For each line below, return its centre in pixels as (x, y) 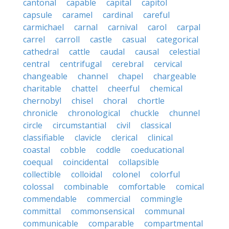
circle (33, 125)
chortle (151, 101)
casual (134, 39)
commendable (50, 199)
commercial (109, 199)
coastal (37, 150)
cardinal (118, 15)
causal (147, 52)
